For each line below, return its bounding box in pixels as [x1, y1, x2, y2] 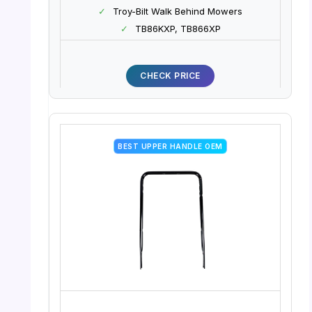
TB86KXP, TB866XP [134, 22, 221, 34]
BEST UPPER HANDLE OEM [118, 141, 223, 150]
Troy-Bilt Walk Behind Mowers [113, 5, 242, 17]
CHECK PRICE [140, 70, 201, 81]
